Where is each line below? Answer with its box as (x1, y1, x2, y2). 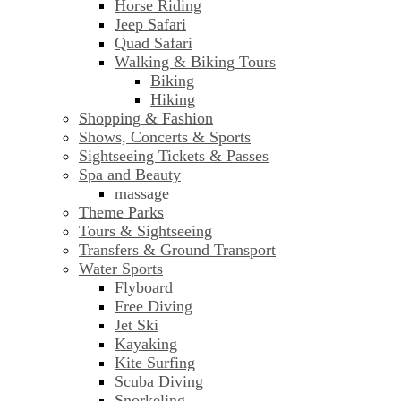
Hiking (150, 90, 195, 109)
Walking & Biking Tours (115, 53, 276, 72)
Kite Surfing (115, 354, 195, 372)
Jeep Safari (115, 15, 186, 34)
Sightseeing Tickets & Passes (79, 147, 269, 166)
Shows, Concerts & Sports (79, 128, 251, 147)
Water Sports (79, 260, 163, 278)
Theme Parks (79, 203, 164, 222)
